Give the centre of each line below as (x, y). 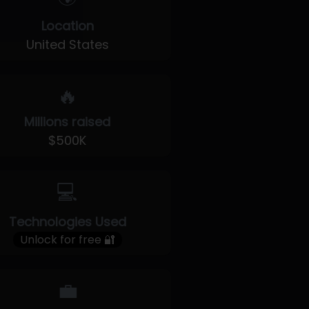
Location (67, 26)
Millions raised (68, 122)
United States (67, 44)
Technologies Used (67, 222)
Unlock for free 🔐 (67, 240)
